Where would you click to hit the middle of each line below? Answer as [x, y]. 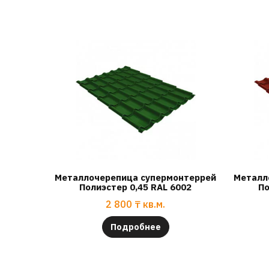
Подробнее [135, 227]
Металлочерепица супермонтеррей [136, 178]
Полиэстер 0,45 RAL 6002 [136, 187]
